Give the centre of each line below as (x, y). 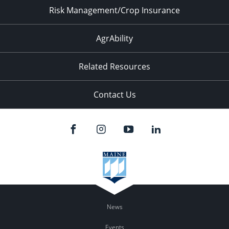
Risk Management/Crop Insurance (114, 10)
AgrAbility (114, 38)
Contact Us (114, 94)
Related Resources (114, 66)
